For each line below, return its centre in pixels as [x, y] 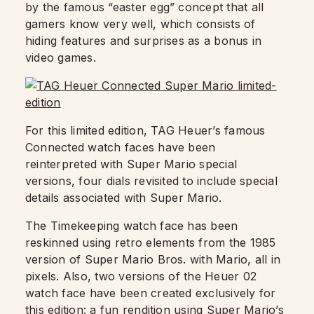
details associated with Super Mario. [124, 198]
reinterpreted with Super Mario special [131, 164]
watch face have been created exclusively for [151, 293]
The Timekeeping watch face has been [132, 226]
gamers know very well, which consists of [141, 24]
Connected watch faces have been [121, 147]
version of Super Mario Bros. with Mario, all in [153, 259]
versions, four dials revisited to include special [151, 181]
